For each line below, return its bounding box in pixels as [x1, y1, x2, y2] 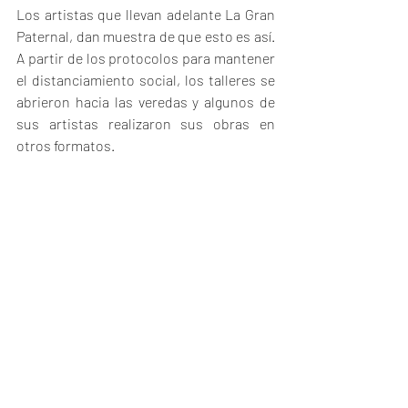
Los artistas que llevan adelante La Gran [16, 5, 275, 23]
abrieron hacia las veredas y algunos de [16, 93, 275, 110]
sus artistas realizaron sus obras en [16, 115, 275, 132]
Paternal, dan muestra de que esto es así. [16, 27, 275, 45]
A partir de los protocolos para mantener [16, 49, 275, 66]
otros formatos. [16, 137, 115, 154]
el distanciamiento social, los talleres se [16, 71, 275, 88]
